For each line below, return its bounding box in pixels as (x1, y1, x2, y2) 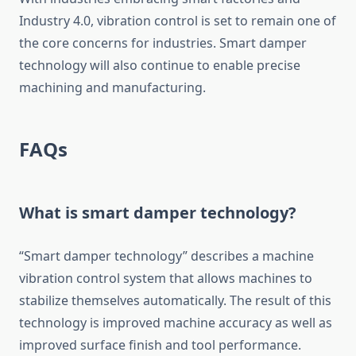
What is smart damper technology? (19, 202, 296, 224)
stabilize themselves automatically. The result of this (19, 292, 331, 310)
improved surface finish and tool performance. (19, 336, 301, 354)
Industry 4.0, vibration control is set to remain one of (19, 12, 336, 30)
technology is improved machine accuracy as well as (19, 314, 332, 332)
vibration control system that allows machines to (19, 269, 312, 288)
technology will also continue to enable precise (19, 56, 300, 75)
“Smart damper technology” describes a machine (19, 247, 314, 265)
